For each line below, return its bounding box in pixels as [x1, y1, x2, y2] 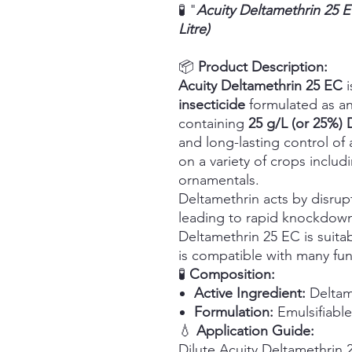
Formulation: [194, 302, 273, 321]
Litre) [178, 20, 210, 38]
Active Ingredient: [194, 284, 306, 302]
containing [178, 114, 248, 132]
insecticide [178, 95, 245, 113]
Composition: [189, 265, 275, 283]
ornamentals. [178, 170, 259, 189]
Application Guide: [196, 321, 314, 339]
